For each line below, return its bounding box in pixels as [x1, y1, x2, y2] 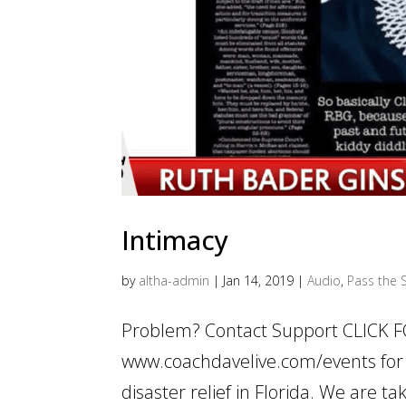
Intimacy [121, 222, 229, 257]
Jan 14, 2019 [223, 272, 295, 289]
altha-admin [139, 272, 210, 289]
